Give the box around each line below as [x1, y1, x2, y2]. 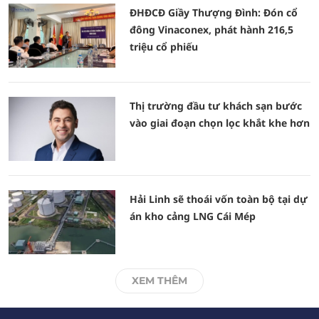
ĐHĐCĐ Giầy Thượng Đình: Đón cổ [130, 6, 298, 19]
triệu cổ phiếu [130, 40, 198, 53]
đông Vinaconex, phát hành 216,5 [130, 23, 293, 36]
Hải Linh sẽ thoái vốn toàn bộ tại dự [130, 192, 308, 206]
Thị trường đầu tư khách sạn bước [130, 99, 302, 113]
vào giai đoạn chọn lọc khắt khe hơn [130, 116, 310, 130]
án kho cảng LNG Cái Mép [130, 209, 256, 223]
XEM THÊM [132, 274, 187, 287]
